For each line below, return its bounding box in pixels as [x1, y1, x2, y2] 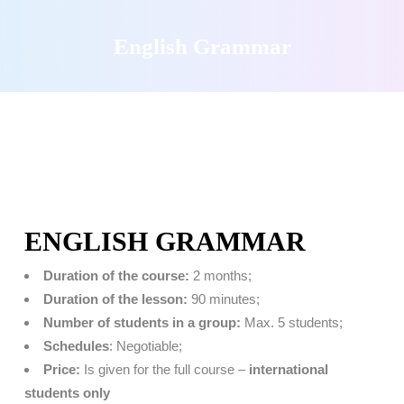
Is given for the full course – [79, 362, 249, 378]
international [248, 362, 328, 378]
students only [23, 385, 110, 401]
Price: [42, 362, 80, 378]
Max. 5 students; [240, 315, 346, 331]
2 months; [188, 268, 252, 284]
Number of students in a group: [42, 315, 241, 331]
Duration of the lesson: [42, 291, 188, 308]
